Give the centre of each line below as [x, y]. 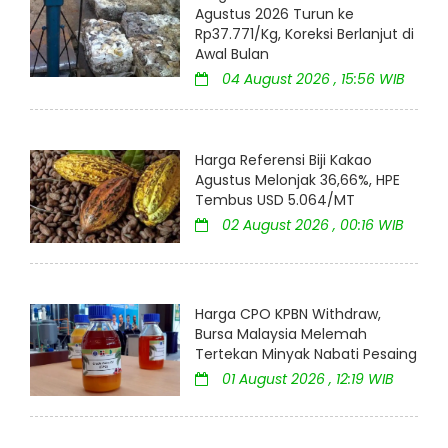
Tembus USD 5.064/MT [275, 200]
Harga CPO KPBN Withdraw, [288, 313]
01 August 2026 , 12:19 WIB [306, 378]
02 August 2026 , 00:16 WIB [311, 225]
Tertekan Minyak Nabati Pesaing [306, 353]
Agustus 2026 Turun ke [274, 14]
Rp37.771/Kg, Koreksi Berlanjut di [304, 34]
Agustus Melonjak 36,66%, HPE [297, 180]
